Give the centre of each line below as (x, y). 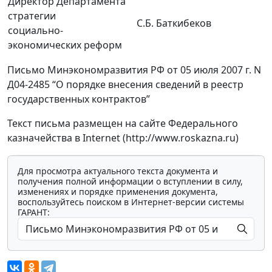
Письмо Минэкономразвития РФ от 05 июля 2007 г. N (134, 70)
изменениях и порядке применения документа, (118, 192)
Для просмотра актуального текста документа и (118, 171)
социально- (36, 30)
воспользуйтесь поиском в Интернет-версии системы (131, 202)
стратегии (32, 16)
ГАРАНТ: (34, 212)
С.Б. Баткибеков (174, 23)
